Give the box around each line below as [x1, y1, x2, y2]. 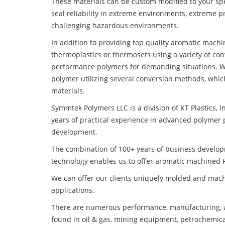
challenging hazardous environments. [51, 21, 179, 31]
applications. [51, 185, 94, 195]
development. [51, 127, 97, 137]
